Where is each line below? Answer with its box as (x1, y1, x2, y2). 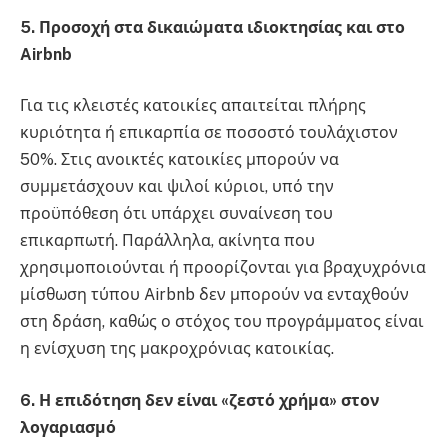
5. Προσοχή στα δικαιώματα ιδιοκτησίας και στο (20, 17, 405, 37)
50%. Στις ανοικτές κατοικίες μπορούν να (20, 150, 339, 170)
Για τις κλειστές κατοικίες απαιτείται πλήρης (20, 96, 366, 116)
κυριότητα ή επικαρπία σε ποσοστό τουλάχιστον (20, 123, 398, 143)
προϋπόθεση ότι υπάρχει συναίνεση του (20, 204, 333, 224)
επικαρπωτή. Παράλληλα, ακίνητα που (20, 231, 315, 251)
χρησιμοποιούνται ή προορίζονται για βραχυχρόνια (20, 258, 426, 278)
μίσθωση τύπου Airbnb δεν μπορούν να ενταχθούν (20, 285, 409, 305)
